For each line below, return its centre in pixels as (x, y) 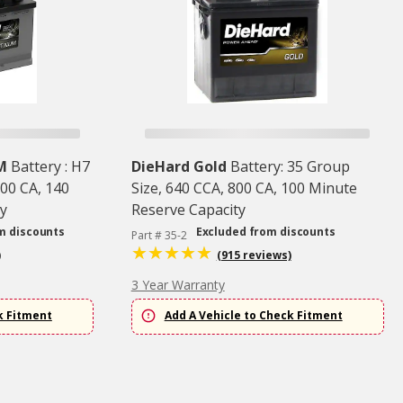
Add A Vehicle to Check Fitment (253, 316)
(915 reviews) (254, 255)
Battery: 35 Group (290, 167)
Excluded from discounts (265, 232)
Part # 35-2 (159, 236)
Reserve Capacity (188, 210)
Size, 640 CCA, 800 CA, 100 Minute (244, 188)
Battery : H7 (50, 167)
